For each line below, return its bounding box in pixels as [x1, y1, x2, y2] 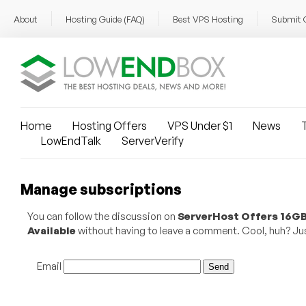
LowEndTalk [41, 134, 101, 148]
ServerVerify [122, 134, 184, 148]
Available [27, 224, 76, 237]
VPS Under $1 [167, 119, 232, 133]
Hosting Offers [72, 119, 147, 133]
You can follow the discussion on [27, 210, 178, 223]
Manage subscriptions [20, 180, 182, 198]
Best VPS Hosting [173, 14, 243, 25]
